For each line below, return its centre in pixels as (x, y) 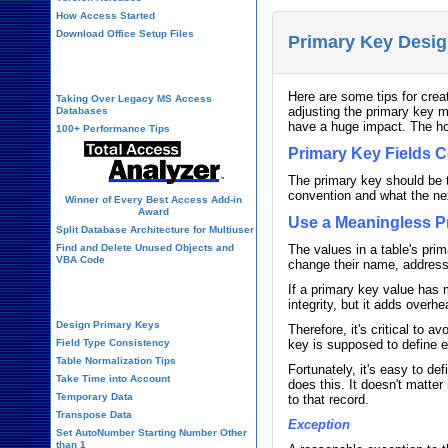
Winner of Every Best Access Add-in (154, 199)
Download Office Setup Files (125, 33)
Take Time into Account (113, 378)
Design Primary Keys (108, 324)
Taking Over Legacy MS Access (134, 98)
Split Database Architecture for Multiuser (155, 229)
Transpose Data (94, 414)
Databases (82, 110)
